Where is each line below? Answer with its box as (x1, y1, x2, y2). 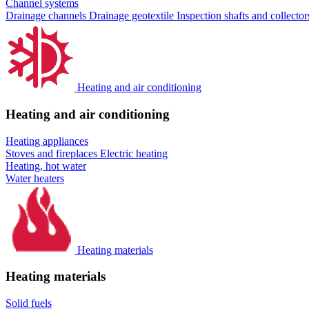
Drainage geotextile (89, 10, 177, 22)
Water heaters (6, 172, 64, 184)
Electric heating (100, 147, 168, 159)
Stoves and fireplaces (6, 147, 100, 159)
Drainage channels (6, 10, 89, 22)
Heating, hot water (6, 159, 86, 172)
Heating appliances (6, 134, 88, 147)
